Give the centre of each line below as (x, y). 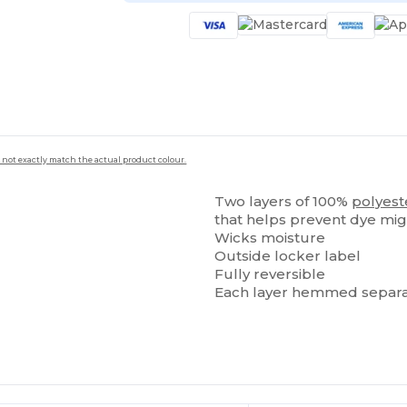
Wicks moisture (270, 237)
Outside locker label (288, 255)
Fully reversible (270, 273)
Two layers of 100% (283, 201)
